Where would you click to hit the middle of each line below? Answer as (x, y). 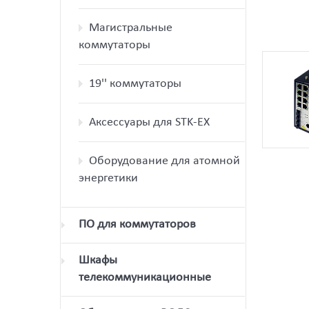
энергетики (108, 178)
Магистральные (131, 28)
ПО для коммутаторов (137, 225)
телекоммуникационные (145, 278)
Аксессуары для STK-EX (149, 122)
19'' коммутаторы (135, 84)
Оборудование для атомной (165, 161)
